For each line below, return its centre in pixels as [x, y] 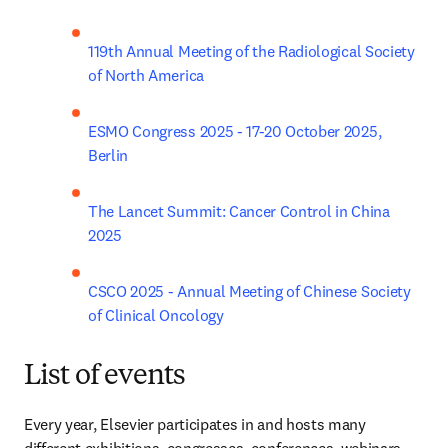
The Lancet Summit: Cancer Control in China [239, 211]
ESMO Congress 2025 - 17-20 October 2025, [235, 131]
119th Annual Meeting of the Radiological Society [251, 51]
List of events [105, 377]
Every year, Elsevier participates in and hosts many [195, 424]
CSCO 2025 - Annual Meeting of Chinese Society [249, 291]
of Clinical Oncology [156, 315]
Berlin [108, 155]
